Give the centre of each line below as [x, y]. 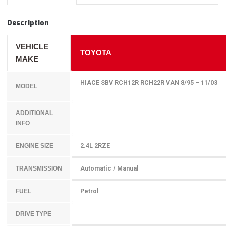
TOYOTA [96, 53]
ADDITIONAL [34, 113]
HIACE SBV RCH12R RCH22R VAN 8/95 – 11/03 [149, 83]
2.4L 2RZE [96, 146]
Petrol [89, 191]
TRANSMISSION [39, 169]
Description [28, 23]
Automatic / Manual [109, 168]
